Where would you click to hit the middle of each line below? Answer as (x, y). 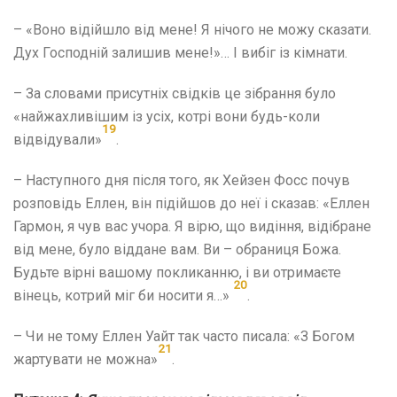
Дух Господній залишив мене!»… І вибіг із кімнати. (180, 52)
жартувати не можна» (86, 359)
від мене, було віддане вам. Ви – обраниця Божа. (177, 249)
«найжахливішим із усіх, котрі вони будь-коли (167, 116)
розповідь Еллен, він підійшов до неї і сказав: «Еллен (191, 203)
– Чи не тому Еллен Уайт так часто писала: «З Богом (184, 336)
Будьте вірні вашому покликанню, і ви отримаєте (177, 272)
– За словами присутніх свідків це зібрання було (175, 93)
